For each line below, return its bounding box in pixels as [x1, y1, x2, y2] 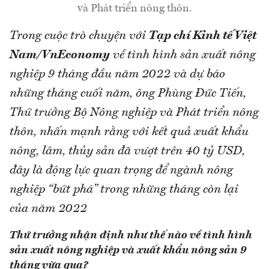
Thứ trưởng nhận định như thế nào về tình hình [10, 229, 252, 241]
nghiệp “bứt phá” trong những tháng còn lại [10, 183, 238, 196]
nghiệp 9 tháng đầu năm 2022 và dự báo [10, 68, 225, 80]
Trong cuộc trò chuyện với [10, 29, 149, 42]
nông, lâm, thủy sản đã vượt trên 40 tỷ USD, [10, 145, 245, 157]
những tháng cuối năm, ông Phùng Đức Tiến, [10, 87, 246, 100]
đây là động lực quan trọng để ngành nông [10, 164, 233, 177]
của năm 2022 [10, 202, 87, 215]
